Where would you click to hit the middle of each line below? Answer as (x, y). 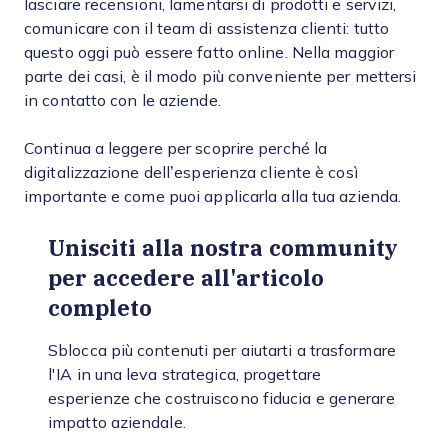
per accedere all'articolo (186, 277)
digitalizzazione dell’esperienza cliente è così (191, 172)
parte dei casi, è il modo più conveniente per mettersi (220, 76)
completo (100, 307)
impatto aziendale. (117, 422)
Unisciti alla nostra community (223, 247)
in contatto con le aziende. (122, 100)
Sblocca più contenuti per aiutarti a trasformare (222, 350)
